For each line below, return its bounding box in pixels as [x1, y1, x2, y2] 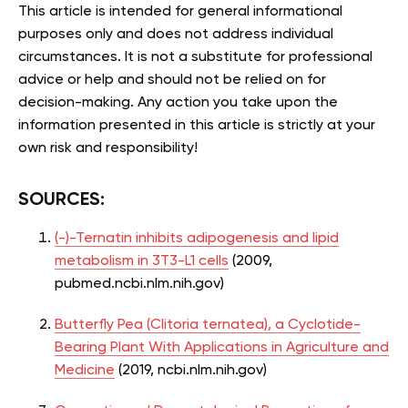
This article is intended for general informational [18, 4, 342, 19]
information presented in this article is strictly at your [18, 117, 375, 133]
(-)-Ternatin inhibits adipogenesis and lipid [55, 230, 339, 246]
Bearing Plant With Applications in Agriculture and [55, 340, 389, 355]
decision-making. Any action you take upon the [18, 95, 338, 110]
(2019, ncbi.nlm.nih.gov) [115, 362, 267, 378]
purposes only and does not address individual [18, 26, 333, 42]
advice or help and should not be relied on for [18, 72, 326, 87]
